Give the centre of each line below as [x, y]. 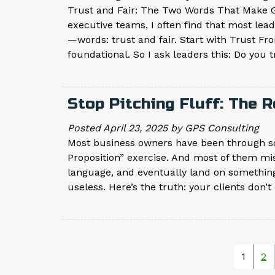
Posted [85, 128]
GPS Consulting [222, 128]
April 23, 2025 [135, 128]
